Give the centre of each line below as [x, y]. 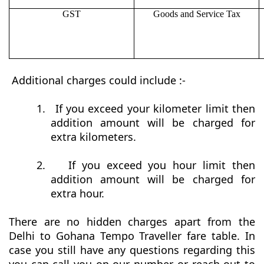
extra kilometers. [93, 137]
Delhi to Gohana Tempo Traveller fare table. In [132, 236]
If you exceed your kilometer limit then [155, 109]
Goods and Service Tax [197, 14]
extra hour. [77, 194]
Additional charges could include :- [99, 80]
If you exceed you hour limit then [162, 165]
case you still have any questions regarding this [132, 250]
